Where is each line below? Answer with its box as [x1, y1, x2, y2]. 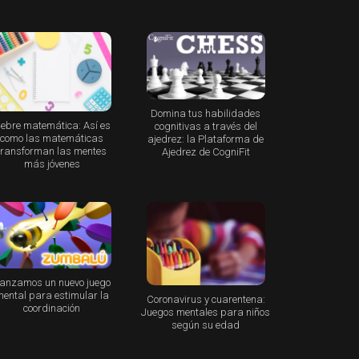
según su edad [171, 319, 240, 332]
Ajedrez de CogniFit [161, 145, 250, 158]
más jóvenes [23, 157, 80, 170]
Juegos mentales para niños [141, 306, 271, 319]
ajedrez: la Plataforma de [147, 132, 264, 145]
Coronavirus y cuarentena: [146, 293, 265, 306]
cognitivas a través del [154, 119, 257, 132]
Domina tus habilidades [151, 107, 261, 119]
